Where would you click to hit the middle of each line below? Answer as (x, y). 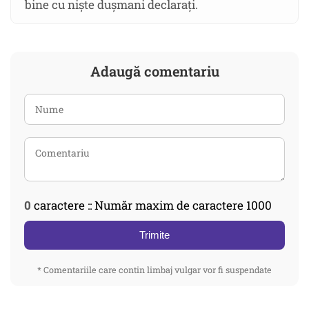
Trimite (154, 235)
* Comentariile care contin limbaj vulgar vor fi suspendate (154, 270)
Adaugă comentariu (154, 71)
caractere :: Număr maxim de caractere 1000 (151, 206)
